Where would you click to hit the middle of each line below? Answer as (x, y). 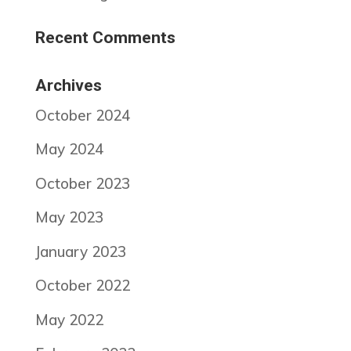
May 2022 (69, 319)
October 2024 (82, 115)
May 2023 (69, 217)
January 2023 (80, 251)
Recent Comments (105, 37)
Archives (68, 85)
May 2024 (69, 149)
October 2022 (82, 286)
